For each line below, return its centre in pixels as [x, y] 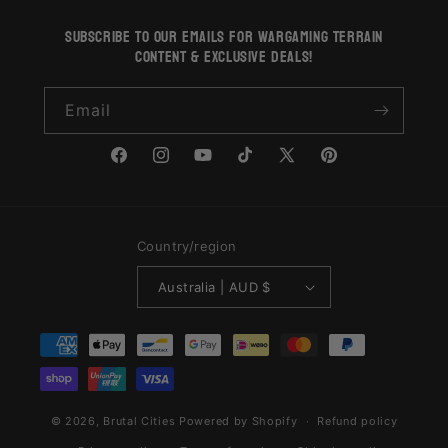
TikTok [257, 166]
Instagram [186, 166]
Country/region [187, 246]
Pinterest [350, 166]
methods [67, 363]
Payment [67, 336]
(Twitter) [306, 191]
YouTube [222, 166]
